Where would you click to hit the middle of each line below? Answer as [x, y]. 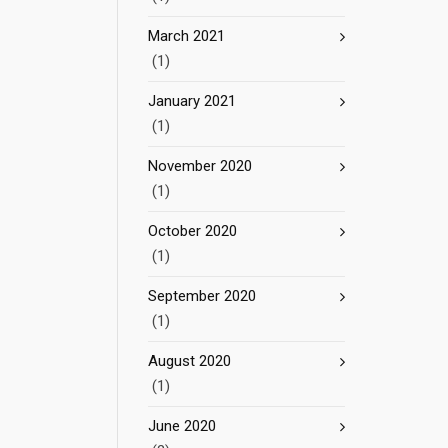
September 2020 [202, 296]
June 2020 [182, 426]
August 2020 [189, 361]
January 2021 [192, 101]
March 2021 [186, 36]
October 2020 [192, 231]
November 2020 [200, 166]
